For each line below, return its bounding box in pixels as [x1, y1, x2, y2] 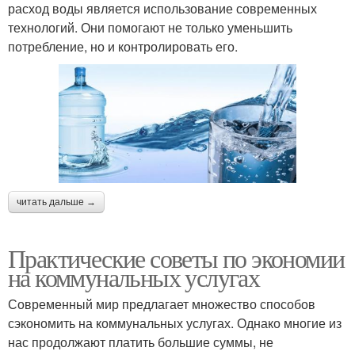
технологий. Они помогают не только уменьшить [8, 17, 292, 36]
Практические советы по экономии [8, 240, 345, 275]
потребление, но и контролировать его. [8, 36, 238, 55]
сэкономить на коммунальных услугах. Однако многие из [8, 313, 342, 332]
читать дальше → [17, 196, 96, 208]
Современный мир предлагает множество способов [8, 294, 315, 313]
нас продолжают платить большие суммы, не [8, 332, 273, 351]
